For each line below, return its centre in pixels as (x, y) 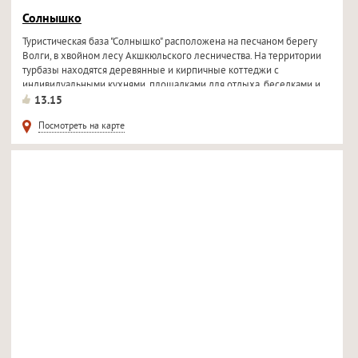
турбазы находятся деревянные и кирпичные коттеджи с (150, 71)
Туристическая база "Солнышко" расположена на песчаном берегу (169, 42)
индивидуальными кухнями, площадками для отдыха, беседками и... (175, 86)
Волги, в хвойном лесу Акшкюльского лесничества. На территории (171, 57)
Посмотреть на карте (81, 127)
